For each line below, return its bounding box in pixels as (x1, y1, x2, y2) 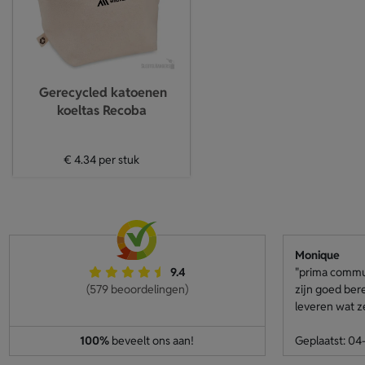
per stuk (96, 152, 139, 167)
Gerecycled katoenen (39, 84, 167, 101)
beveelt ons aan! (109, 333, 194, 348)
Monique (294, 248, 340, 262)
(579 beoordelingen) (86, 282, 188, 297)
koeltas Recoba (56, 102, 147, 119)
